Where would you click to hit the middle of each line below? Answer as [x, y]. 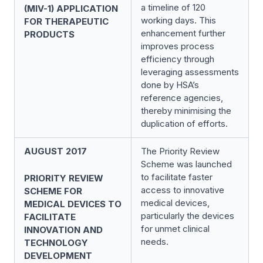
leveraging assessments [190, 72]
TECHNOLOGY [56, 243]
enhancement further [183, 33]
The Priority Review [180, 151]
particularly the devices [188, 216]
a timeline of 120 [173, 7]
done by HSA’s [170, 85]
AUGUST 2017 [55, 151]
